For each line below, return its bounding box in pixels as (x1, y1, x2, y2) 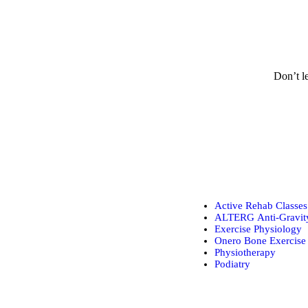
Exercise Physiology (214, 223, 302, 235)
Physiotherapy (214, 247, 276, 258)
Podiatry (214, 258, 250, 270)
